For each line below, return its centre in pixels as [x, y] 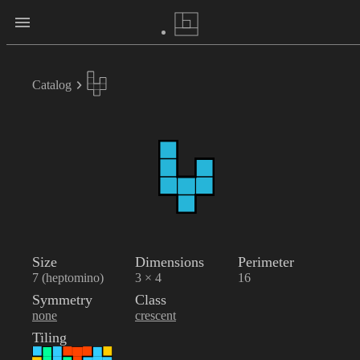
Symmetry [62, 300]
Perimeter [266, 262]
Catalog [52, 85]
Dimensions [170, 262]
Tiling [49, 337]
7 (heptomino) [68, 278]
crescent [155, 315]
